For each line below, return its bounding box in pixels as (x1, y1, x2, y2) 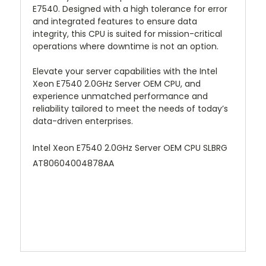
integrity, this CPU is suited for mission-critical (33, 28, 222, 40)
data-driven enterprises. (33, 115, 133, 128)
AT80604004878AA (33, 157, 114, 170)
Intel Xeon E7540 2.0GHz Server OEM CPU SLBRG (33, 142, 227, 154)
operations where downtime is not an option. (33, 40, 218, 53)
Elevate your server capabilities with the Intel (33, 65, 217, 78)
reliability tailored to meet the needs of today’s (33, 103, 228, 115)
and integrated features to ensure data (33, 15, 197, 28)
